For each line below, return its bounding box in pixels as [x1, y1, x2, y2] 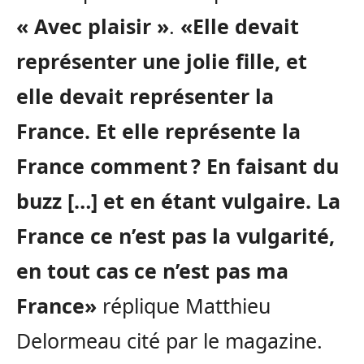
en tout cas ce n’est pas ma [16, 257, 288, 285]
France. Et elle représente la [16, 117, 301, 145]
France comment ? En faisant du [16, 152, 339, 180]
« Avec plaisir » [16, 12, 169, 41]
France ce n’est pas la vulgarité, [16, 222, 335, 250]
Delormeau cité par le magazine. [16, 327, 323, 355]
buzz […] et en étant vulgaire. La [16, 187, 340, 215]
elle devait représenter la [16, 82, 274, 110]
